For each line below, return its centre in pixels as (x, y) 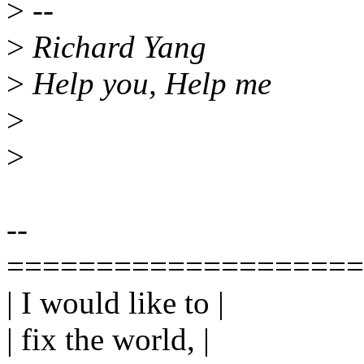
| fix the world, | (108, 340)
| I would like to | (115, 303)
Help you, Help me (148, 84)
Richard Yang (115, 47)
